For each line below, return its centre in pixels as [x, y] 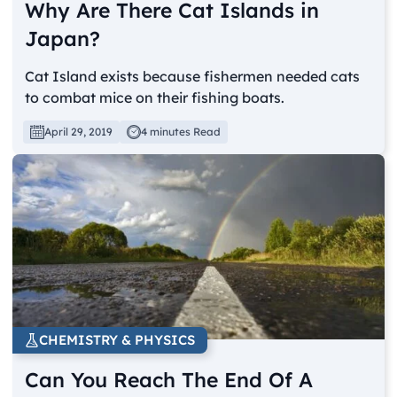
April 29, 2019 [79, 131]
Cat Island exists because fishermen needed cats [193, 76]
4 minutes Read [181, 131]
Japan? [63, 38]
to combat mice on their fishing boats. [155, 97]
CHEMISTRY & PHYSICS [117, 340]
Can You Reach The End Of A [169, 380]
